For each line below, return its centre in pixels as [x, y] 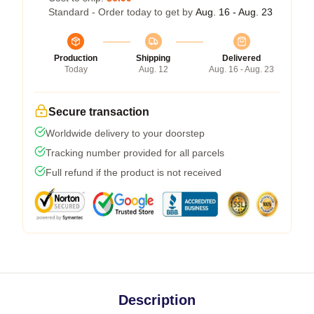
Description [157, 300]
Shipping [153, 58]
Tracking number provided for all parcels [135, 152]
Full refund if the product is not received [134, 172]
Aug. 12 [153, 69]
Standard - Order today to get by [122, 12]
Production [76, 58]
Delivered [241, 58]
